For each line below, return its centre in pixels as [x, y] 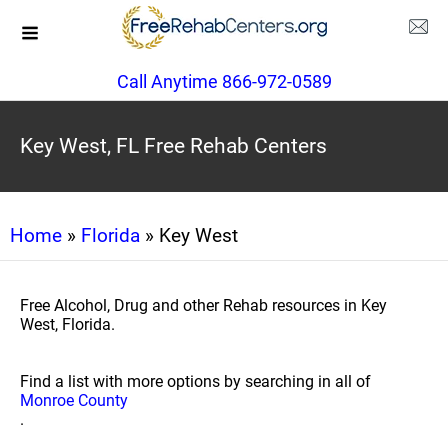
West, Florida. [67, 324]
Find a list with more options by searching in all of [195, 381]
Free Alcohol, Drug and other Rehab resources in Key [203, 305]
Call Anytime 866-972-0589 [224, 81]
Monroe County [74, 400]
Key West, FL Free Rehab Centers [173, 146]
